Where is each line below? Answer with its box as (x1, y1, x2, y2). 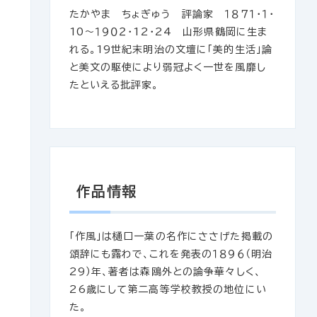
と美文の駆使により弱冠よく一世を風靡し (69, 62, 266, 73)
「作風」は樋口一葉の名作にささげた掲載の (69, 231, 273, 241)
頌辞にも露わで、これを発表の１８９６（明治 (69, 248, 273, 259)
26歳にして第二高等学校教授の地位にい (69, 284, 267, 294)
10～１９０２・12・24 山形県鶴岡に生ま (69, 27, 268, 38)
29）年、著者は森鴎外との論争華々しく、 (69, 266, 261, 277)
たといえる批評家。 (69, 80, 159, 91)
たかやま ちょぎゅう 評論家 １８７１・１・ (69, 9, 275, 20)
